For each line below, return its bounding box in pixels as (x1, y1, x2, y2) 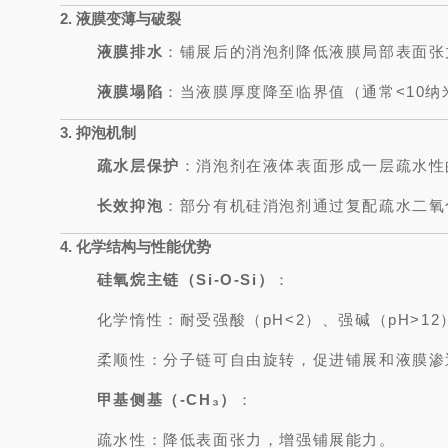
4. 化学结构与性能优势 (60, 238, 211, 255)
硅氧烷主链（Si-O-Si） (96, 271, 275, 288)
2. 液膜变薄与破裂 (60, 10, 181, 27)
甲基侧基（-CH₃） (96, 391, 237, 408)
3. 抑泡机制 (60, 124, 136, 141)
